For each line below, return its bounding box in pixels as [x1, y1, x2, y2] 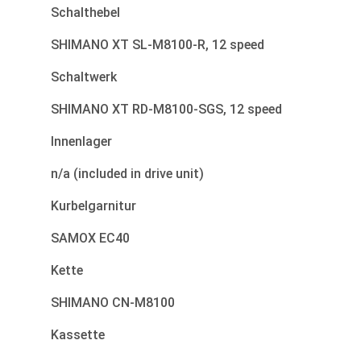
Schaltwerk [51, 69, 117, 85]
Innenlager [51, 134, 112, 150]
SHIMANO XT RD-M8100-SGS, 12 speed [51, 102, 282, 118]
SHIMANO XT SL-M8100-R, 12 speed [51, 37, 264, 53]
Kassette [51, 327, 105, 343]
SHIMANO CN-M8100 [51, 295, 175, 311]
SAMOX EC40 [51, 230, 130, 247]
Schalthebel [51, 5, 120, 21]
